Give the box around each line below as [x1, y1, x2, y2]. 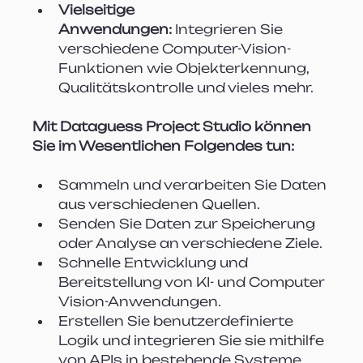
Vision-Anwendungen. [58, 293, 222, 310]
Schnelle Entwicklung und [58, 254, 252, 271]
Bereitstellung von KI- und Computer [58, 273, 329, 290]
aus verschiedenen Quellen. [58, 195, 261, 212]
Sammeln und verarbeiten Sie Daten [58, 176, 331, 193]
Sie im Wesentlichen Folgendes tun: [32, 137, 295, 154]
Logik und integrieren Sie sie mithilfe [58, 331, 328, 348]
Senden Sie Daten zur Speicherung [58, 215, 319, 232]
